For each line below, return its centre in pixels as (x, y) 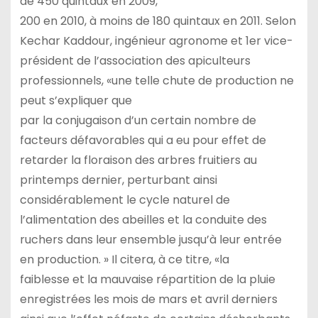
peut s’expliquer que (76, 101)
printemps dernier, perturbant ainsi (118, 180)
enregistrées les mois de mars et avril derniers (148, 300)
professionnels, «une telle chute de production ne (157, 81)
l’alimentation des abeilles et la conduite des (143, 220)
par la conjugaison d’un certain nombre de (138, 121)
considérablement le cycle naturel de (125, 200)
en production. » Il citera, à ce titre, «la (124, 260)
